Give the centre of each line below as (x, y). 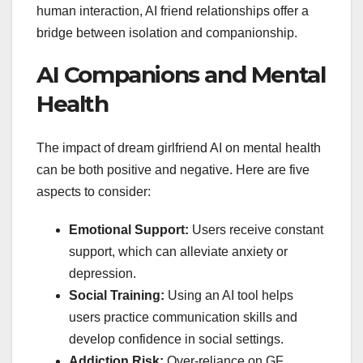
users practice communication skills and (183, 317)
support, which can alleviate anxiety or (178, 251)
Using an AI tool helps (229, 295)
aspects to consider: (94, 191)
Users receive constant (256, 229)
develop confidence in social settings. (176, 339)
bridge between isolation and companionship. (167, 33)
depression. (102, 273)
